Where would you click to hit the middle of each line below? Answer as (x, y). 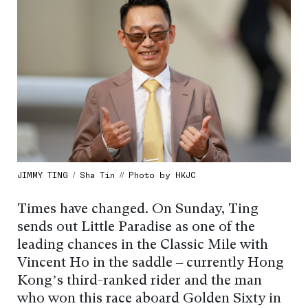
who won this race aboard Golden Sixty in (149, 299)
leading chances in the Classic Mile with (143, 246)
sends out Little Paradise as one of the (136, 228)
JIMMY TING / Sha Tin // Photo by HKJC (107, 175)
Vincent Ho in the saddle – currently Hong (151, 264)
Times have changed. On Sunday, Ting (138, 210)
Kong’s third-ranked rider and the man (140, 282)
